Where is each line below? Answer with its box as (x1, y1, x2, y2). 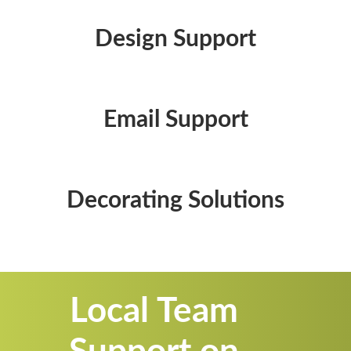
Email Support (103, 107, 248, 132)
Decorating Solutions (67, 188, 284, 212)
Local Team (70, 294, 238, 329)
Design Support (95, 27, 256, 51)
